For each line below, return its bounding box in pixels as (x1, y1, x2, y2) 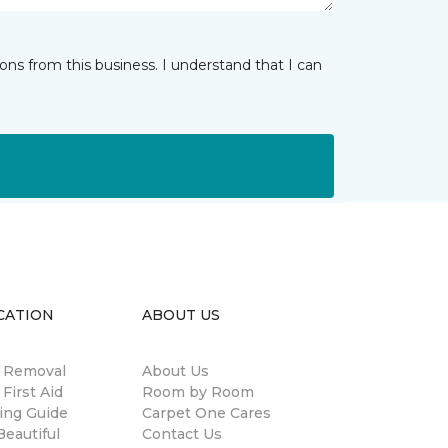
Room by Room (142, 383, 254, 401)
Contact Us (142, 425, 222, 443)
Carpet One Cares (142, 404, 271, 422)
